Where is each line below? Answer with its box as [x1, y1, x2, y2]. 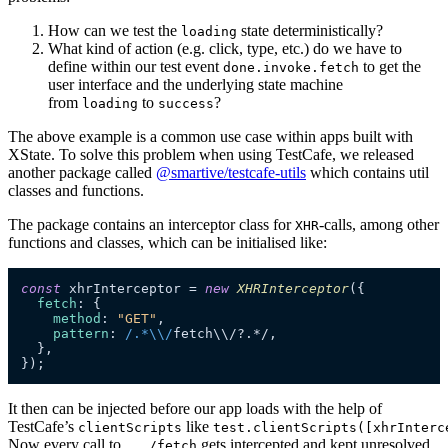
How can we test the [48, 22, 181, 40]
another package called [8, 164, 156, 182]
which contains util [306, 164, 429, 182]
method [53, 311, 101, 327]
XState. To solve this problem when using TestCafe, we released [8, 146, 414, 164]
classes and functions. [8, 182, 144, 200]
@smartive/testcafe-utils [156, 164, 306, 182]
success [158, 96, 214, 112]
